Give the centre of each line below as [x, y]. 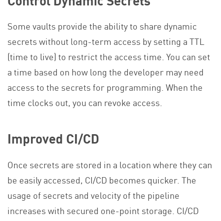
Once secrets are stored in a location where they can [110, 164]
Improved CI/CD [53, 138]
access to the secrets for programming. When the [105, 87]
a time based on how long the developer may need [106, 72]
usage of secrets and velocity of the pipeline [93, 195]
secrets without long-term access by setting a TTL [106, 41]
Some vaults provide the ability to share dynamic [102, 26]
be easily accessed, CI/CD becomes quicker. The [102, 179]
